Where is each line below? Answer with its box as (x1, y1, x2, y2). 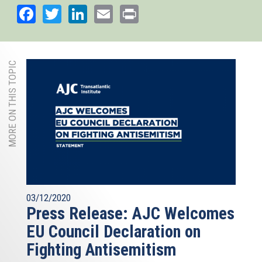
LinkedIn (87, 1, 151, 24)
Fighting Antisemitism (26, 240, 176, 260)
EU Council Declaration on (26, 222, 201, 242)
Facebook (36, 1, 108, 24)
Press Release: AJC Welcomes (26, 204, 235, 224)
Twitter (61, 1, 115, 24)
